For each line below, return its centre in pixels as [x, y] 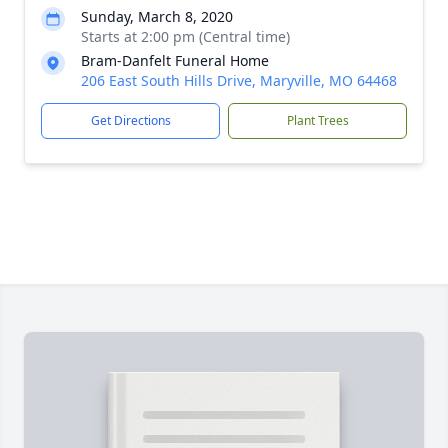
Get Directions [130, 120]
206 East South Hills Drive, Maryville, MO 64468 [239, 80]
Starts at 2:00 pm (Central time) [185, 36]
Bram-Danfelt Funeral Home [175, 60]
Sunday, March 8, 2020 [157, 16]
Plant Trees [317, 120]
